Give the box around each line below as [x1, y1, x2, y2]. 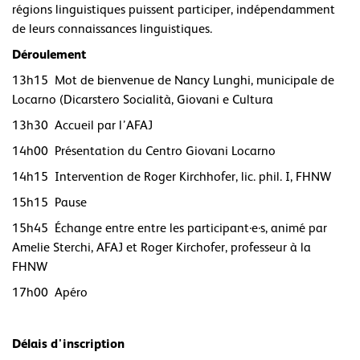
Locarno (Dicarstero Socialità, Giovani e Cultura [12, 92, 273, 107]
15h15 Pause [12, 195, 87, 210]
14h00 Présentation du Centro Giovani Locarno [12, 144, 276, 158]
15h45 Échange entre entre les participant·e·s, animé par [12, 221, 327, 235]
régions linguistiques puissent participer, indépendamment [12, 2, 335, 17]
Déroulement [12, 47, 86, 62]
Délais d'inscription [12, 336, 125, 351]
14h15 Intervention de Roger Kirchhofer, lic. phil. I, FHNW [12, 170, 331, 184]
